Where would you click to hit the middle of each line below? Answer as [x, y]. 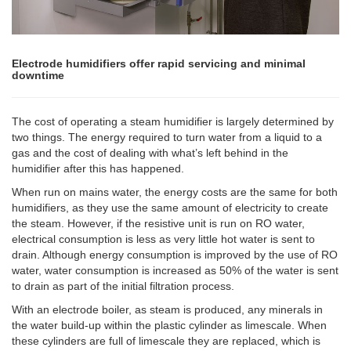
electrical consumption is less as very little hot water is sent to [163, 239]
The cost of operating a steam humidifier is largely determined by [173, 121]
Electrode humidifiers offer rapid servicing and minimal [159, 63]
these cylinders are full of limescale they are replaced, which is [166, 340]
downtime [38, 75]
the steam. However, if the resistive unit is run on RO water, [158, 223]
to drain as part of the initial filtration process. [123, 286]
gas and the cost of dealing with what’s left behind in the [150, 152]
